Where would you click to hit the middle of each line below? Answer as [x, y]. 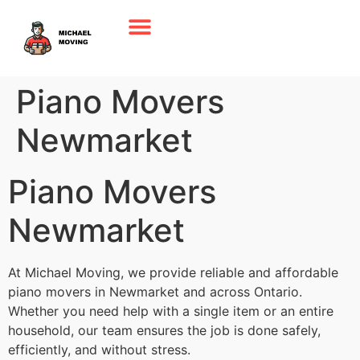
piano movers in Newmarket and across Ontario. [155, 292]
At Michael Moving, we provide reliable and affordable [173, 273]
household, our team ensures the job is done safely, [164, 331]
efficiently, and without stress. [99, 350]
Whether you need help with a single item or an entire [171, 311]
